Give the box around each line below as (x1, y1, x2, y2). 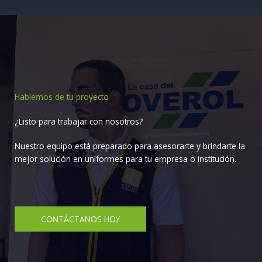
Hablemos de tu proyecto (15, 91, 109, 103)
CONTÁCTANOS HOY (41, 213, 120, 225)
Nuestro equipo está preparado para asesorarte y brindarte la (15, 140, 245, 152)
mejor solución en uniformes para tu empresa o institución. (15, 153, 236, 165)
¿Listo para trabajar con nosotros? (15, 116, 143, 127)
